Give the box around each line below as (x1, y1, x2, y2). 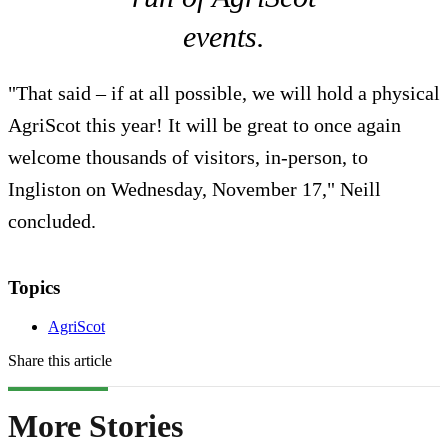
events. (183, 20, 265, 54)
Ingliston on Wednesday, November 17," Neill (8, 178, 381, 201)
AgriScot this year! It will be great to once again (8, 114, 401, 137)
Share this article (8, 351, 112, 369)
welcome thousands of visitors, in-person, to (8, 146, 368, 169)
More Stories (8, 408, 183, 445)
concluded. (8, 210, 96, 233)
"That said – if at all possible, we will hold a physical (8, 82, 440, 105)
